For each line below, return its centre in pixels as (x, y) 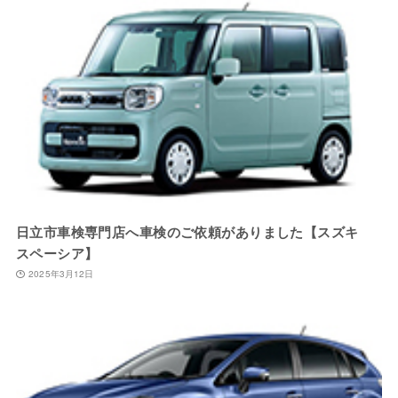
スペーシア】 (57, 253)
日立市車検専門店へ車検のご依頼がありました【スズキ (194, 232)
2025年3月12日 (61, 274)
